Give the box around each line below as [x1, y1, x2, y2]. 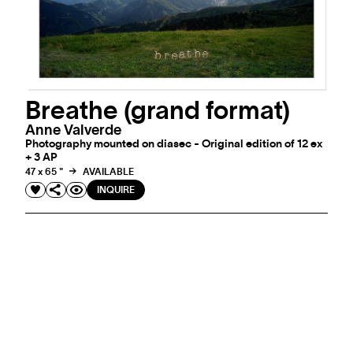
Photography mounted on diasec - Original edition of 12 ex [25, 138, 322, 150]
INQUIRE [97, 184, 135, 195]
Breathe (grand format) [25, 98, 290, 124]
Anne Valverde [25, 123, 121, 138]
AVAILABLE [80, 167, 134, 177]
